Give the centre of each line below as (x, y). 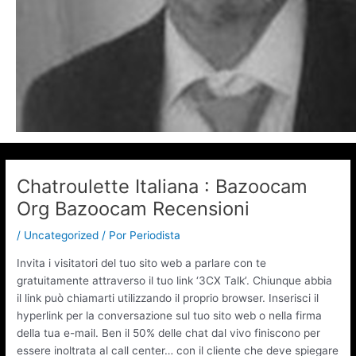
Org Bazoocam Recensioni (133, 209)
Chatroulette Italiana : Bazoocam (163, 187)
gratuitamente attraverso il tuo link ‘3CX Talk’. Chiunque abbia (175, 281)
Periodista (155, 236)
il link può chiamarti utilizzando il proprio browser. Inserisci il (168, 298)
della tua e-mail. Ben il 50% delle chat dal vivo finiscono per (169, 333)
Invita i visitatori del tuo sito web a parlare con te (142, 263)
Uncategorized (62, 236)
